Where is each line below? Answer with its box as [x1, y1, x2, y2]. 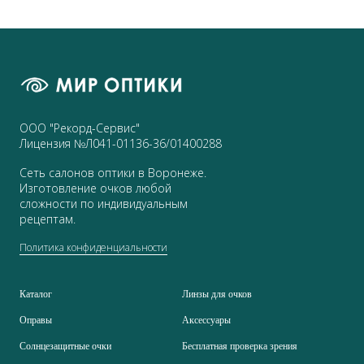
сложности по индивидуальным [19, 195, 188, 211]
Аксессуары [182, 314, 231, 326]
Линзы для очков [182, 288, 252, 300]
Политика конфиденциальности [19, 240, 167, 254]
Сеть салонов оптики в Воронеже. [19, 164, 206, 180]
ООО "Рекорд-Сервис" [19, 119, 140, 136]
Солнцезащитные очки [19, 340, 111, 352]
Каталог [19, 288, 52, 300]
